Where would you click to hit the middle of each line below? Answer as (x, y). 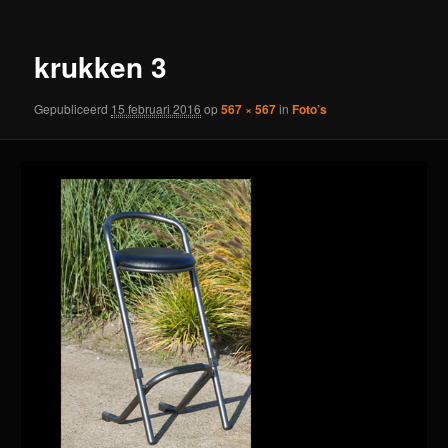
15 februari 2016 (156, 108)
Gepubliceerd (73, 108)
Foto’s (310, 108)
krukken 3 (101, 67)
